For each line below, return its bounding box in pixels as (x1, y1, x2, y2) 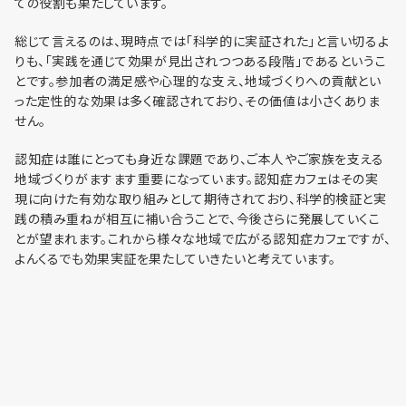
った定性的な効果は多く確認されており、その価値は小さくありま (14, 92, 381, 111)
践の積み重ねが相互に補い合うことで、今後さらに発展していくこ (14, 209, 381, 228)
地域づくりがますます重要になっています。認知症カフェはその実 (14, 169, 379, 188)
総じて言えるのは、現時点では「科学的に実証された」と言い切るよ (14, 32, 390, 51)
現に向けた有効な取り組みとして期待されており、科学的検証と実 (14, 189, 387, 208)
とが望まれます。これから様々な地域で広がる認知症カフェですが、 (14, 229, 391, 248)
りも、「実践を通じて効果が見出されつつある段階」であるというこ (14, 52, 387, 71)
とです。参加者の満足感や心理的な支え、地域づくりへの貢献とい (14, 72, 382, 91)
